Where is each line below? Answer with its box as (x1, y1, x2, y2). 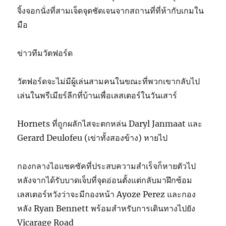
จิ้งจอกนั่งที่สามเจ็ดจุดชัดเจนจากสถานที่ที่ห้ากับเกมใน (17, 5, 204, 16)
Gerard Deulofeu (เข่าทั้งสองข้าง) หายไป (17, 132, 168, 143)
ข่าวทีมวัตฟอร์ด (17, 47, 73, 58)
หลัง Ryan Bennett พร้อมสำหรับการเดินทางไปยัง (17, 203, 196, 213)
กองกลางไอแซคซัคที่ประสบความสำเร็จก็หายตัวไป (17, 160, 196, 171)
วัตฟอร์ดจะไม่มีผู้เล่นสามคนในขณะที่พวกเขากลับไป (17, 76, 200, 86)
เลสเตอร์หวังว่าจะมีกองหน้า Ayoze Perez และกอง (17, 189, 196, 199)
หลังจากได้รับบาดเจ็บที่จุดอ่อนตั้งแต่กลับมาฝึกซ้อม (17, 175, 193, 185)
